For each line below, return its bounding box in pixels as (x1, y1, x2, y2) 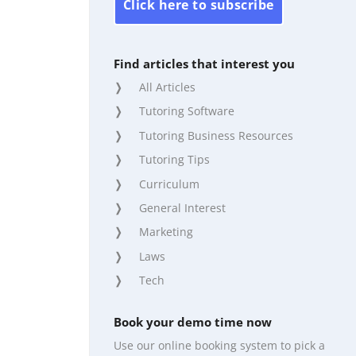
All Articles (139, 79, 195, 95)
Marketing (139, 224, 193, 240)
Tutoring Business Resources (139, 127, 293, 143)
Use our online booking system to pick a (114, 338, 325, 354)
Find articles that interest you (114, 55, 295, 72)
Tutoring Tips (139, 152, 210, 168)
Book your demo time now (114, 313, 272, 330)
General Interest (139, 200, 226, 216)
